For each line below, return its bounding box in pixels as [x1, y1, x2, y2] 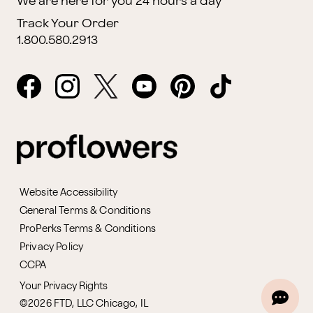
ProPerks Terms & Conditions [20, 224, 156, 233]
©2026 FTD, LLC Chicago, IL [20, 298, 148, 308]
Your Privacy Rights [20, 281, 108, 291]
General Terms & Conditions [20, 205, 151, 215]
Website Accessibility [20, 187, 118, 197]
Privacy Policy [20, 242, 84, 252]
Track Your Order [17, 17, 119, 29]
